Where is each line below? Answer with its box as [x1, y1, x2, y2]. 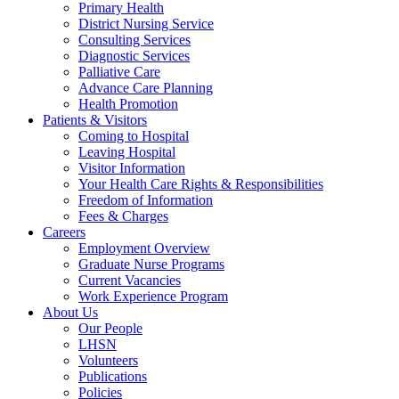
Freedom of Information [78, 192, 213, 208]
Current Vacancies [78, 273, 181, 288]
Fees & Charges [78, 208, 168, 224]
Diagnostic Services [78, 48, 190, 63]
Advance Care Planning [78, 80, 213, 95]
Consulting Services [78, 32, 191, 47]
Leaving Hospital [78, 144, 175, 159]
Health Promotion [78, 96, 178, 111]
